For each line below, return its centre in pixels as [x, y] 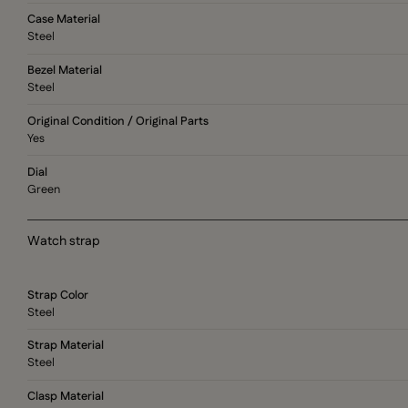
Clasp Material [66, 397]
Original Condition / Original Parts [118, 121]
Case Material [64, 20]
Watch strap [64, 242]
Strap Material [66, 346]
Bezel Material [65, 70]
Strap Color [58, 295]
